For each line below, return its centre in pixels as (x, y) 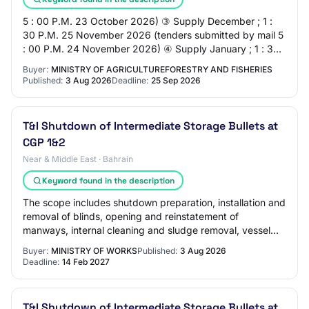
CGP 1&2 (44, 142)
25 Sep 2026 (176, 80)
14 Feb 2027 (86, 262)
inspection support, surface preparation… (116, 244)
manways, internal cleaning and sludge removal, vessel (147, 230)
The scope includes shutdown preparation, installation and (154, 202)
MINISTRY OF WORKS (94, 251)
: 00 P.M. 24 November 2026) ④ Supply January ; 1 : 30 (151, 49)
